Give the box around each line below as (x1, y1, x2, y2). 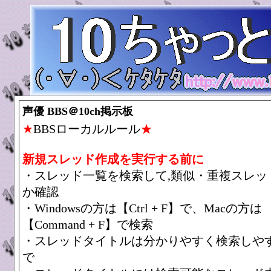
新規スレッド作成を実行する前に (22, 152, 204, 166)
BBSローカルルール (33, 122, 140, 135)
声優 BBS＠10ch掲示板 (22, 105, 133, 117)
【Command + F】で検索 (22, 218, 153, 231)
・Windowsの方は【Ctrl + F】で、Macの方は (22, 201, 262, 215)
